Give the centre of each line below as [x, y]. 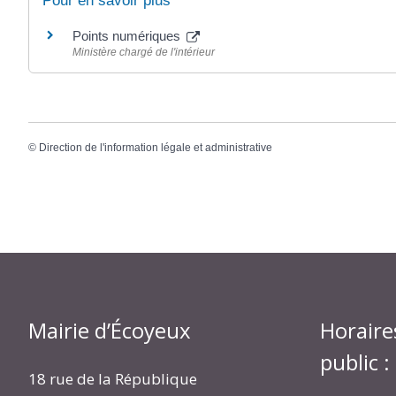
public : [355, 362]
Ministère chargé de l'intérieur [144, 53]
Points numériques [128, 36]
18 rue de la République [113, 379]
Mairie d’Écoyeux [110, 331]
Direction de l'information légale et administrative [156, 147]
